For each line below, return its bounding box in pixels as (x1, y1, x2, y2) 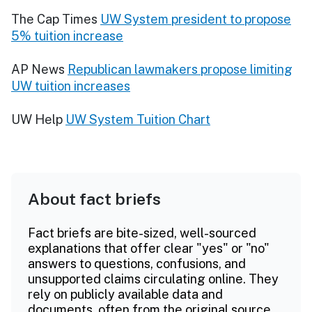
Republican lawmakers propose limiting (68, 61, 292, 77)
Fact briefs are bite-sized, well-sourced (28, 225, 256, 240)
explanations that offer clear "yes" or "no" (28, 240, 270, 256)
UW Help (11, 111, 63, 127)
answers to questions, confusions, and (28, 256, 246, 271)
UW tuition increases (11, 78, 130, 93)
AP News (11, 61, 65, 77)
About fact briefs (28, 189, 161, 208)
